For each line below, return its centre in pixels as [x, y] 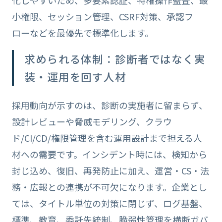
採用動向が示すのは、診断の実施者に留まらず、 [110, 105]
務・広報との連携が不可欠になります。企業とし [109, 187]
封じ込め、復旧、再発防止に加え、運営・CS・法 [110, 171]
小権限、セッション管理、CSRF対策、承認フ [102, 16]
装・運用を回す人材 [75, 76]
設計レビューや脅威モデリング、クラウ [92, 122]
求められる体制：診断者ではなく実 [115, 58]
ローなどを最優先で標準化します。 [83, 32]
